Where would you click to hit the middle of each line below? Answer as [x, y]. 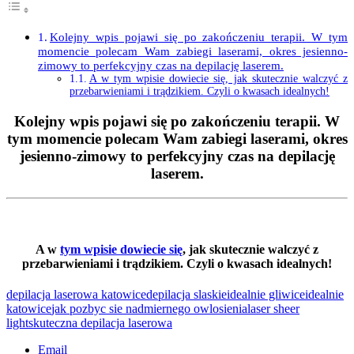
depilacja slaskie [186, 295]
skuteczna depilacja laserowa [100, 323]
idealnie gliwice [266, 295]
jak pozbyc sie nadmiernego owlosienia [149, 309]
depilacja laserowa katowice [76, 295]
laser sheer [273, 309]
